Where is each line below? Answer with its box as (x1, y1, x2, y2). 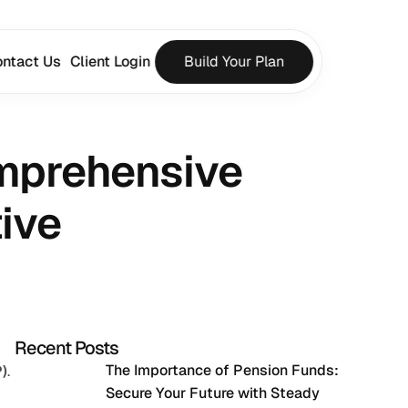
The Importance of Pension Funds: (106, 361, 339, 380)
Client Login (69, 52, 150, 71)
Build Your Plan (183, 52, 284, 71)
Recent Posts (15, 336, 118, 360)
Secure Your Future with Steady (106, 383, 320, 403)
